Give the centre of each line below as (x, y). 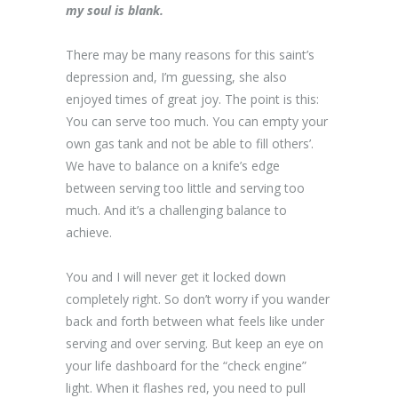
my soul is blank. (115, 10)
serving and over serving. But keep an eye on (195, 343)
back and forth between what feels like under (195, 321)
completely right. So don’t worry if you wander (198, 299)
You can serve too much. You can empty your (197, 121)
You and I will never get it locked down (176, 277)
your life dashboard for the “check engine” (186, 366)
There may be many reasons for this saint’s (190, 55)
